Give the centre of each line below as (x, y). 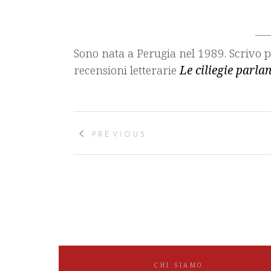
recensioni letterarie (127, 70)
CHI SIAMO (179, 265)
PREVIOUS (120, 135)
